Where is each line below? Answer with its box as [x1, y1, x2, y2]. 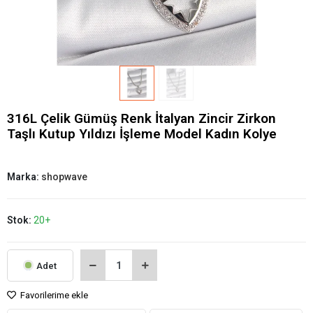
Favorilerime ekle [18, 290, 88, 300]
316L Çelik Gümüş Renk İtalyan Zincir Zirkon [7, 110, 276, 126]
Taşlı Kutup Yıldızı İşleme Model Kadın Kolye [7, 126, 277, 142]
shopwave [41, 171, 87, 182]
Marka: [7, 171, 41, 182]
